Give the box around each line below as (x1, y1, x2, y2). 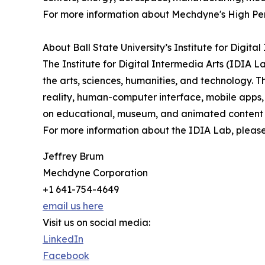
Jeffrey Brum (43, 150, 104, 162)
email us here (43, 199, 104, 212)
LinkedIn (43, 232, 83, 245)
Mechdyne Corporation (43, 166, 148, 179)
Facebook (43, 249, 89, 261)
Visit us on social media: (43, 216, 150, 228)
